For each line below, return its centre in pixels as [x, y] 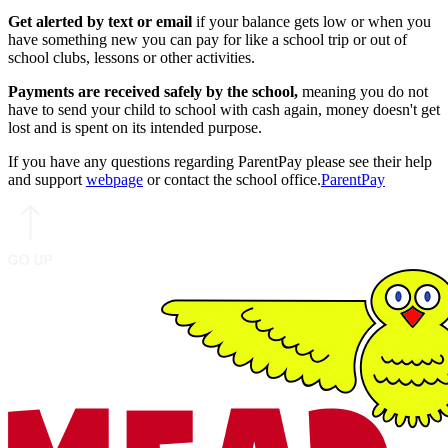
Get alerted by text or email [100, 22]
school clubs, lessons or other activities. [131, 58]
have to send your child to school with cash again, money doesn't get [224, 110]
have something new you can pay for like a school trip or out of [207, 40]
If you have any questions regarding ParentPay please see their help [220, 162]
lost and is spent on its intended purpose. [135, 128]
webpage [114, 180]
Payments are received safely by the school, [153, 92]
